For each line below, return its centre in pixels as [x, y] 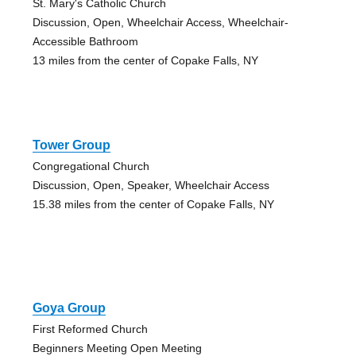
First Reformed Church [90, 329]
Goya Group [69, 308]
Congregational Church [91, 166]
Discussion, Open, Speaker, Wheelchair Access [151, 185]
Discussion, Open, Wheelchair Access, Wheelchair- [160, 22]
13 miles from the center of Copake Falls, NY [145, 60]
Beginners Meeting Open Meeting [117, 348]
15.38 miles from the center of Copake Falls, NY [153, 204]
